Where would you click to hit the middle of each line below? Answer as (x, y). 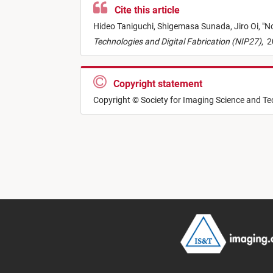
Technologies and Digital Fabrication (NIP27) (177, 42)
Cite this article (145, 10)
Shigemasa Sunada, (196, 27)
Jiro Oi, (248, 27)
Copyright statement (155, 84)
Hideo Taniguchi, (125, 27)
